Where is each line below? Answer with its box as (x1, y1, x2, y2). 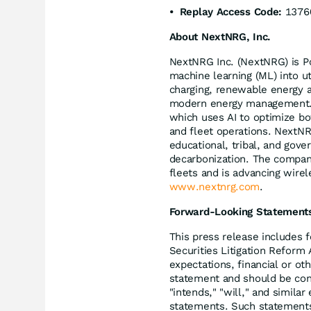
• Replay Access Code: (169, 5, 283, 18)
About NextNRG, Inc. (169, 30, 271, 43)
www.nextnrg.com (169, 180, 260, 193)
